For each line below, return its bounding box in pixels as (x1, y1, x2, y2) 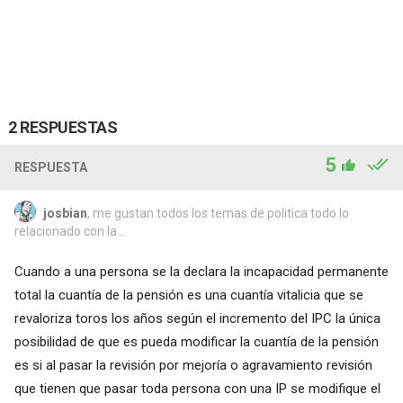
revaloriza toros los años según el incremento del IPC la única (13, 309, 381, 327)
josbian (42, 205, 87, 220)
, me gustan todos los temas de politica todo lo (86, 205, 349, 220)
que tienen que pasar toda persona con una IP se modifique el (13, 380, 381, 397)
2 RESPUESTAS (8, 117, 117, 137)
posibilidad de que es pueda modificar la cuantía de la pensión (13, 333, 379, 350)
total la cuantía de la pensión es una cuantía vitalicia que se (13, 286, 363, 303)
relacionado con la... (13, 223, 125, 238)
